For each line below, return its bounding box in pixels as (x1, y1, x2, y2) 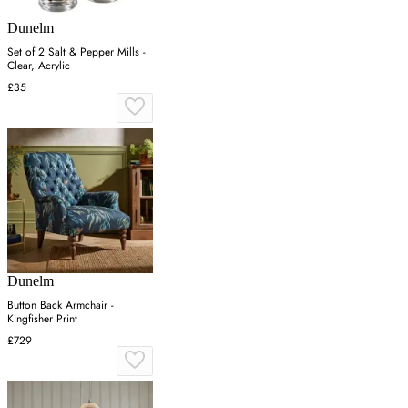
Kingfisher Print (7, 311, 77, 328)
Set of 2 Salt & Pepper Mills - (7, 44, 146, 61)
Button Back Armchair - (7, 297, 114, 314)
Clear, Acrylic (7, 57, 70, 75)
